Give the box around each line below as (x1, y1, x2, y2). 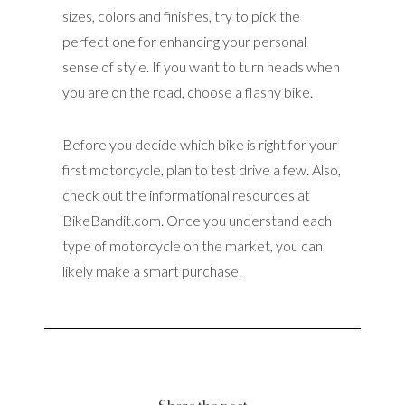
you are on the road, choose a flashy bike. (62, 82, 313, 100)
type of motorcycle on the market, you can (62, 236, 323, 254)
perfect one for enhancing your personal (62, 32, 306, 50)
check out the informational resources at (62, 185, 310, 203)
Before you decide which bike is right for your (62, 135, 337, 153)
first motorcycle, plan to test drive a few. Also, (62, 160, 341, 178)
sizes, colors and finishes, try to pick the (62, 6, 300, 24)
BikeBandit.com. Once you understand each (62, 211, 332, 229)
